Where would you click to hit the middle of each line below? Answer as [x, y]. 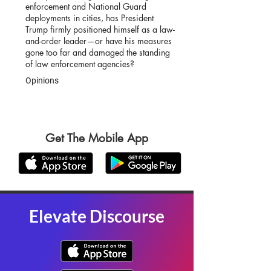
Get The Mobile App [97, 138]
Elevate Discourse [97, 216]
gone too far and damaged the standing [98, 52]
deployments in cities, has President [90, 18]
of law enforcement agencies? [80, 64]
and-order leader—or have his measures [99, 41]
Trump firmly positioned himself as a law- [100, 29]
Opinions [42, 80]
